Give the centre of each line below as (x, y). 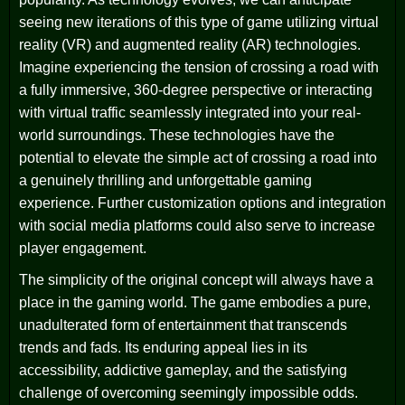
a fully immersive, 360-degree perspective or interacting (196, 89)
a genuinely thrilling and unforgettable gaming (165, 180)
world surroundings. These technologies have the (177, 135)
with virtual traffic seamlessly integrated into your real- (190, 112)
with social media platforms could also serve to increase (197, 225)
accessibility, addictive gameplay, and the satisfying (183, 370)
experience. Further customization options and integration (202, 202)
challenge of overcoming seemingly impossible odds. (188, 392)
